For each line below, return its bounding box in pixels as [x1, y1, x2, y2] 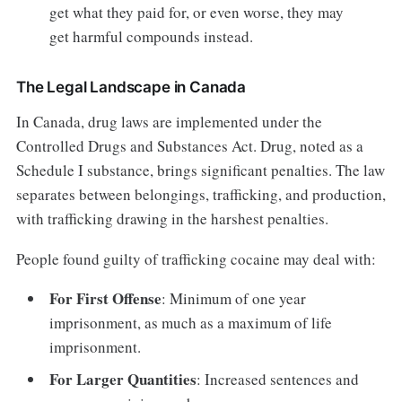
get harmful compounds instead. [49, 25, 254, 47]
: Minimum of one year [162, 288, 307, 310]
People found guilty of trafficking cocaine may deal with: [15, 248, 376, 269]
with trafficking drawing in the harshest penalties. [15, 207, 328, 229]
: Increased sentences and [197, 368, 360, 389]
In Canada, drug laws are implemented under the [15, 110, 322, 132]
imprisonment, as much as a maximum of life [49, 312, 333, 334]
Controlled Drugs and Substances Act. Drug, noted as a [15, 135, 363, 156]
